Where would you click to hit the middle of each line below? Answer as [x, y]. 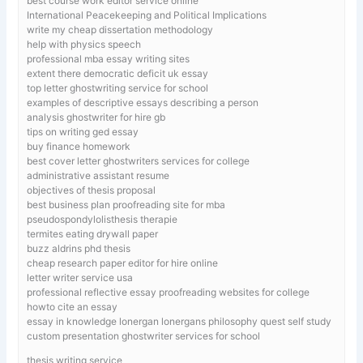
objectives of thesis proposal [92, 190]
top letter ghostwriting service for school [118, 88]
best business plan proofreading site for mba [126, 204]
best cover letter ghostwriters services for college [139, 160]
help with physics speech [84, 44]
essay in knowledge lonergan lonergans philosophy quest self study [179, 321]
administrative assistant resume [98, 175]
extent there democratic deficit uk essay [118, 73]
